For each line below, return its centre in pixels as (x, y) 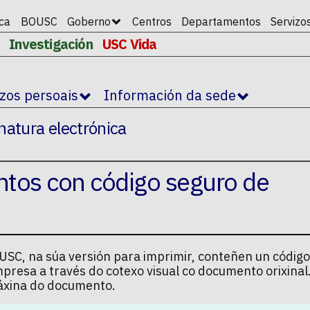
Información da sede (170, 95)
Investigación (51, 44)
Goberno (89, 21)
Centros (152, 21)
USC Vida (130, 44)
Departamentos (221, 21)
